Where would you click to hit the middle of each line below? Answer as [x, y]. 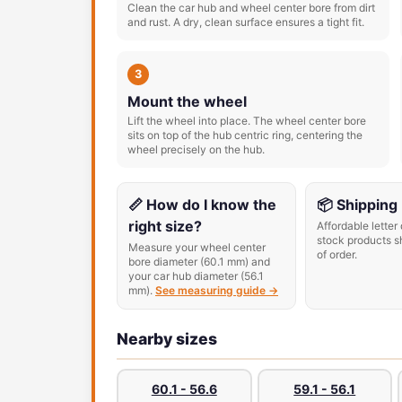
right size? [165, 226]
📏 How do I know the [202, 205]
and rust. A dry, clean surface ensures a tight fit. [246, 22]
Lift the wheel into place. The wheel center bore [247, 121]
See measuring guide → [217, 290]
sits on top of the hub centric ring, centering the [245, 135]
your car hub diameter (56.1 [196, 276]
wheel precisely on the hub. [196, 149]
